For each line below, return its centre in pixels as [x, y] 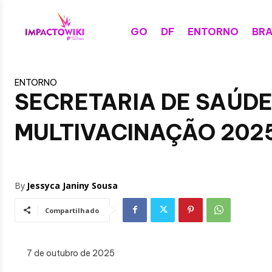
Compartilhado [72, 210]
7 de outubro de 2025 [71, 253]
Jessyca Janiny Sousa [72, 185]
